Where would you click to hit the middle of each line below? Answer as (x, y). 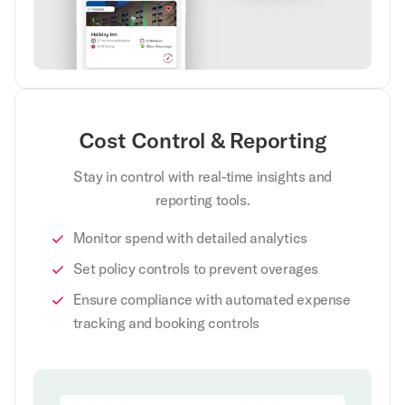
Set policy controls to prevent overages (195, 268)
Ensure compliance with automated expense (212, 299)
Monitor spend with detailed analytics (190, 237)
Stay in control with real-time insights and (202, 176)
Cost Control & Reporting (202, 140)
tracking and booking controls (166, 322)
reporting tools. (202, 199)
